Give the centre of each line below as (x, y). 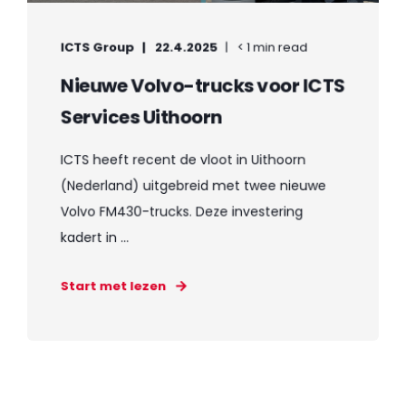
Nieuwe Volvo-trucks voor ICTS (203, 85)
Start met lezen (113, 286)
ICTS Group (97, 47)
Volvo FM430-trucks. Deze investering (182, 211)
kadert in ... (95, 237)
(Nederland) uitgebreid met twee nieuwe (193, 185)
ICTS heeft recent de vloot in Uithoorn (183, 159)
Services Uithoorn (141, 117)
